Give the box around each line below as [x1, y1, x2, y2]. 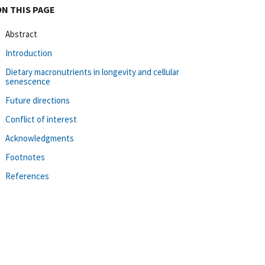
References [5, 170, 49, 182]
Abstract [5, 28, 37, 40]
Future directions [5, 94, 70, 106]
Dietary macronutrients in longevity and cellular [5, 66, 179, 77]
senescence [5, 75, 50, 87]
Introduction [5, 47, 52, 59]
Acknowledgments [5, 132, 74, 144]
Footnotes [5, 151, 45, 163]
